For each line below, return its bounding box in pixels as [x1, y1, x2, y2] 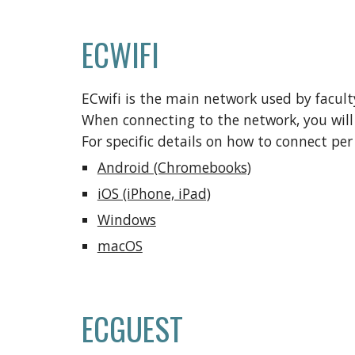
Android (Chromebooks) [97, 158, 251, 177]
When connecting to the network [81, 110, 296, 129]
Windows [97, 210, 156, 229]
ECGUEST [81, 306, 183, 351]
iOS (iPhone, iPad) [97, 184, 211, 203]
